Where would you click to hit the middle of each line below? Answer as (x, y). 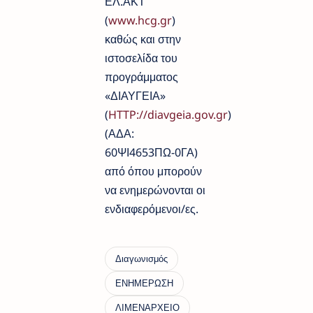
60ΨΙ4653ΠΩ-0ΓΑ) (151, 153)
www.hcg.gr (140, 21)
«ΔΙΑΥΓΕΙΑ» (135, 96)
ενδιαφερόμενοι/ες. (152, 209)
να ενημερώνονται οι (155, 190)
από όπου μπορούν (153, 172)
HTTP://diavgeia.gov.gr (168, 115)
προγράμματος (141, 77)
